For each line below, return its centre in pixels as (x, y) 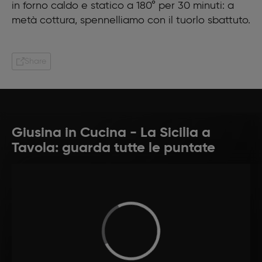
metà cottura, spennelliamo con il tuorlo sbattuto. (131, 20)
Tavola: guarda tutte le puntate (113, 148)
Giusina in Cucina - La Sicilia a (111, 133)
